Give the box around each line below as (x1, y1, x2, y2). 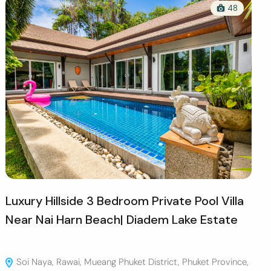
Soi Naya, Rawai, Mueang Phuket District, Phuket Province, (14, 255, 249, 268)
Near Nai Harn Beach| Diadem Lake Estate (5, 211, 238, 227)
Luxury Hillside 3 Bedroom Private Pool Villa (5, 192, 244, 209)
